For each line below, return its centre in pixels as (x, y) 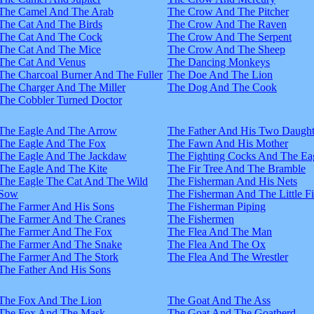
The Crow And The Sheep (226, 49)
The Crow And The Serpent (230, 36)
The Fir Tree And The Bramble (237, 168)
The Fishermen (201, 219)
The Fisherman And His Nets (232, 181)
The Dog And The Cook (222, 87)
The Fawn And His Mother (228, 143)
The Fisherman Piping (217, 206)
